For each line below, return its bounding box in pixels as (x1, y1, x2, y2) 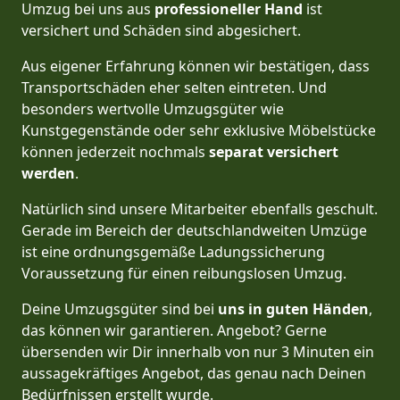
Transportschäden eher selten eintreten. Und (21, 78, 327, 98)
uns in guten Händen (218, 299, 369, 320)
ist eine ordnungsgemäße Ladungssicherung (21, 242, 325, 262)
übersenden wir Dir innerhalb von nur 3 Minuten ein (21, 342, 374, 362)
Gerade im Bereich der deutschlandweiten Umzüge (21, 221, 367, 241)
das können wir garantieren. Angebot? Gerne (21, 321, 327, 341)
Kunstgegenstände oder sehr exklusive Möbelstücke (21, 121, 376, 141)
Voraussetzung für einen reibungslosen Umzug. (21, 263, 346, 284)
